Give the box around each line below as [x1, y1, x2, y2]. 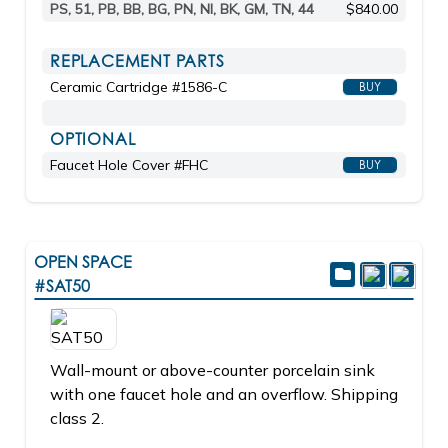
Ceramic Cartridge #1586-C [50, 78, 227, 96]
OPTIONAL [50, 129, 136, 149]
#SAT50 [34, 276, 90, 296]
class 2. [50, 408, 104, 428]
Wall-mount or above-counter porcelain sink [50, 360, 375, 380]
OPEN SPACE [34, 252, 132, 272]
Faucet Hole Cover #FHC [50, 156, 208, 174]
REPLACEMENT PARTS [50, 51, 225, 71]
